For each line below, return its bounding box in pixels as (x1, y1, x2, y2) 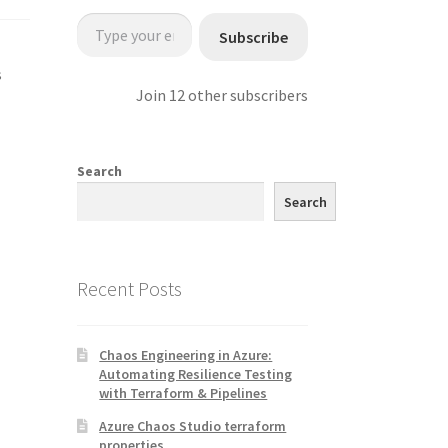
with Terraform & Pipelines (99, 383, 268, 402)
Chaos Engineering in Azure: (99, 345, 273, 364)
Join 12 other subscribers (135, 85, 308, 106)
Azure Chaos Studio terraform (99, 416, 287, 435)
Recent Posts (76, 276, 182, 302)
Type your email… (75, 2, 121, 21)
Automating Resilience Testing (99, 364, 293, 383)
